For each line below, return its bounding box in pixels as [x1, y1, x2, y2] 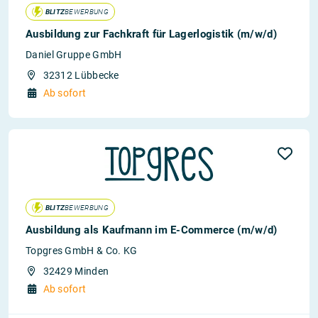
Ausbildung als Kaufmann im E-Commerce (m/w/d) [26, 224, 278, 236]
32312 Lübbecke [43, 70, 119, 81]
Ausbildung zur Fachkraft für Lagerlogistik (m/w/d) [26, 28, 277, 40]
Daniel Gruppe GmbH [26, 49, 122, 60]
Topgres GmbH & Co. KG [26, 245, 138, 256]
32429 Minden [43, 265, 109, 277]
